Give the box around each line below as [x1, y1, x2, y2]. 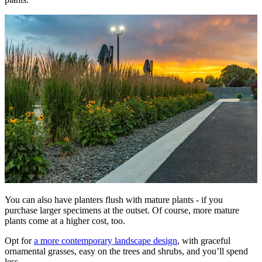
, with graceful [177, 235, 230, 246]
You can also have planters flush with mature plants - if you [5, 194, 223, 205]
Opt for [5, 235, 34, 246]
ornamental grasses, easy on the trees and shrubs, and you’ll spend [5, 246, 248, 256]
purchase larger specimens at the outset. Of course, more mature [5, 205, 239, 215]
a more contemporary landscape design [34, 235, 177, 246]
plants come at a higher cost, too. [5, 215, 125, 226]
